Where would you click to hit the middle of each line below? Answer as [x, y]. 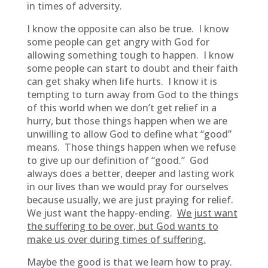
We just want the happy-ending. [102, 213]
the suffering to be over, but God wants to [122, 226]
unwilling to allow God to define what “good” [129, 134]
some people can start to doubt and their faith [132, 68]
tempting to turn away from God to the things [133, 95]
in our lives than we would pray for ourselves [127, 187]
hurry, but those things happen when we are [127, 121]
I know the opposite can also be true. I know [128, 29]
